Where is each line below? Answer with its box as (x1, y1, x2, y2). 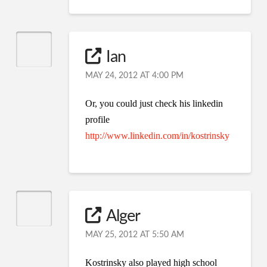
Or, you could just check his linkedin (85, 98, 223, 109)
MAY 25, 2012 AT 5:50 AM (85, 231, 185, 240)
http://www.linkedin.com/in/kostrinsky (85, 131, 230, 141)
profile (85, 114, 110, 125)
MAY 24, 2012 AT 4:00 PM (85, 72, 184, 80)
